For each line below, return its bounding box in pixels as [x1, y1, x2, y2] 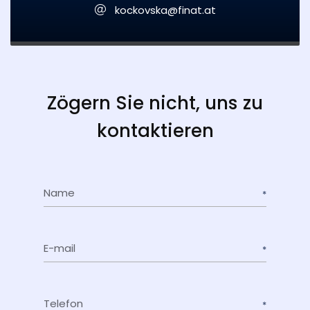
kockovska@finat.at [114, 3, 216, 18]
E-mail [44, 241, 75, 256]
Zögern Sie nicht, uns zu [47, 90, 263, 116]
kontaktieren [96, 118, 214, 144]
